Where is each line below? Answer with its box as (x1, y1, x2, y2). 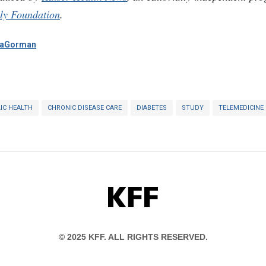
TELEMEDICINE (218, 103, 264, 112)
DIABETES (137, 103, 167, 112)
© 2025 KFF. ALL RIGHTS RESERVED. (58, 232, 208, 242)
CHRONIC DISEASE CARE (47, 103, 122, 112)
